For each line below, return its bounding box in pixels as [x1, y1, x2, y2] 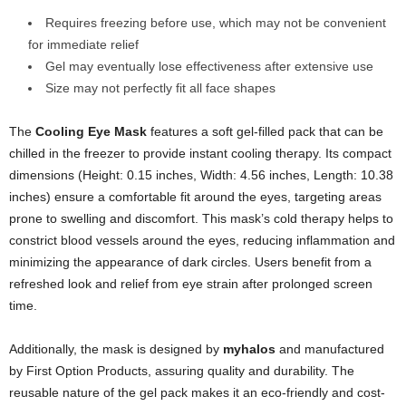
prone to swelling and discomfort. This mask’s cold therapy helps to [9, 211, 393, 227]
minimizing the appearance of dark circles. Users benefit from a [9, 255, 372, 270]
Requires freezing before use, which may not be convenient [45, 15, 386, 31]
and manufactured [275, 342, 384, 357]
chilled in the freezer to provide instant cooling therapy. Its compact [9, 146, 391, 161]
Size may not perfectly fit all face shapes [45, 81, 275, 96]
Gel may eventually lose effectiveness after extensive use [45, 59, 373, 74]
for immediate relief [28, 37, 139, 53]
